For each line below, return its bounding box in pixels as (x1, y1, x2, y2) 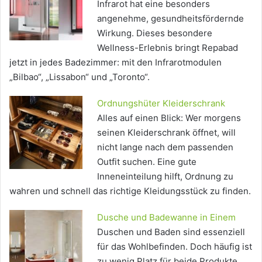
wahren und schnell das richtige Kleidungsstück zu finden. (9, 185, 251, 196)
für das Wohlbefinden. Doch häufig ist (97, 240, 252, 252)
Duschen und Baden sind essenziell (97, 226, 245, 237)
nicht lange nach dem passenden (97, 141, 233, 153)
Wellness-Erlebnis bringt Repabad (97, 42, 238, 53)
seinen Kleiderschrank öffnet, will (97, 126, 236, 138)
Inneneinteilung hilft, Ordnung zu (97, 170, 233, 182)
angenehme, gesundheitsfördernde (97, 12, 244, 24)
